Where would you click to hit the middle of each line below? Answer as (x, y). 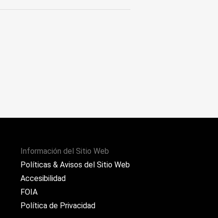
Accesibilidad (43, 178)
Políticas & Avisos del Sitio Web (75, 165)
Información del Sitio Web (65, 151)
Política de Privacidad (58, 206)
